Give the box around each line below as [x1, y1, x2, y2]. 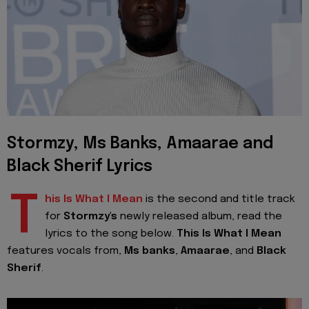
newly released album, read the [117, 210, 282, 222]
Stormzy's [63, 210, 117, 222]
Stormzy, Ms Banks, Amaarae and [7, 135, 273, 152]
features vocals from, [7, 245, 124, 257]
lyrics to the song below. [45, 228, 177, 239]
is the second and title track [143, 193, 295, 205]
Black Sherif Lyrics [7, 158, 152, 175]
